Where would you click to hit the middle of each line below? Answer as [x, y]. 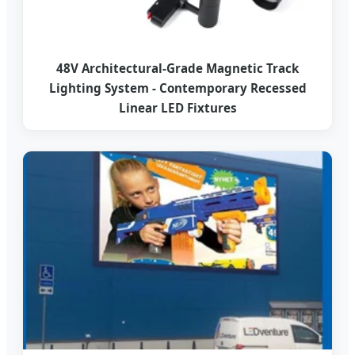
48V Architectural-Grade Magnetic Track [177, 69]
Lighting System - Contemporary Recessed [177, 88]
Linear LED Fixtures [177, 108]
